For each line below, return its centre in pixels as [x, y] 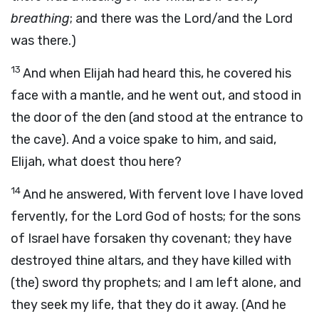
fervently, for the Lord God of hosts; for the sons [156, 216]
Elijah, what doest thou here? [96, 162]
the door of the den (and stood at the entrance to [157, 117]
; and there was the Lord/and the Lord [181, 19]
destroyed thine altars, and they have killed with [151, 261]
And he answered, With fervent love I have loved [163, 194]
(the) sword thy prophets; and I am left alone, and [156, 283]
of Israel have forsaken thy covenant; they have [151, 239]
